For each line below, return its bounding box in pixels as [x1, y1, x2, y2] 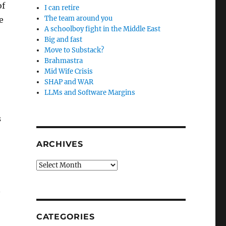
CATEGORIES [36, 212, 95, 221]
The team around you [44, 14, 113, 23]
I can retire [44, 4, 80, 12]
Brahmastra [44, 56, 83, 65]
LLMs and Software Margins [44, 88, 136, 97]
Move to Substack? [44, 46, 104, 54]
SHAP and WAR [44, 78, 94, 86]
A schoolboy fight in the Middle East [44, 25, 161, 33]
